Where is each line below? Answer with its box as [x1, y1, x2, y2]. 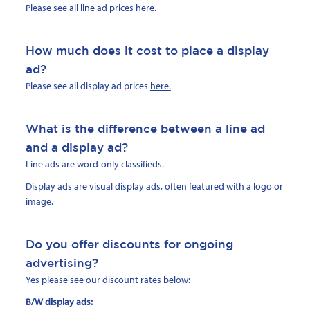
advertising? [25, 256, 98, 270]
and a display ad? [25, 140, 128, 154]
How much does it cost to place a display [25, 44, 269, 57]
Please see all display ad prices [25, 80, 150, 93]
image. [25, 195, 53, 208]
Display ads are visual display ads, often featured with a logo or [25, 180, 283, 193]
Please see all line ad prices [25, 1, 136, 15]
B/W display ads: [25, 295, 93, 309]
